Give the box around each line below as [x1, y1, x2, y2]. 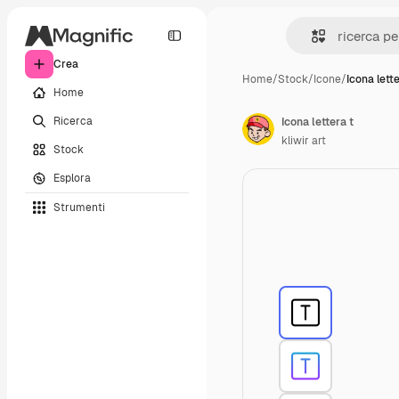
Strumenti [53, 199, 105, 215]
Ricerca [53, 113, 93, 128]
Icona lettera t [281, 115, 354, 129]
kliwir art [281, 134, 326, 148]
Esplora [53, 170, 91, 185]
